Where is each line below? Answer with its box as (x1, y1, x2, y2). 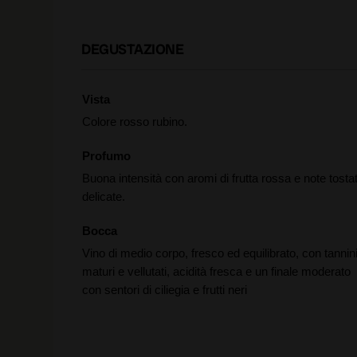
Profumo (82, 149, 131, 163)
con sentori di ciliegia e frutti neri (82, 283, 247, 296)
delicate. (82, 190, 125, 203)
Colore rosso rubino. (82, 115, 187, 128)
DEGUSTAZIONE (81, 40, 183, 58)
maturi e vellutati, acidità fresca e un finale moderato (82, 265, 351, 278)
